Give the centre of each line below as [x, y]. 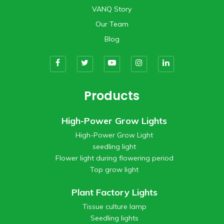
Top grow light [114, 169]
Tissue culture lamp [114, 206]
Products [112, 95]
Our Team [112, 24]
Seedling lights [114, 218]
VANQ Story [112, 9]
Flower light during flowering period [114, 158]
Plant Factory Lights [114, 192]
